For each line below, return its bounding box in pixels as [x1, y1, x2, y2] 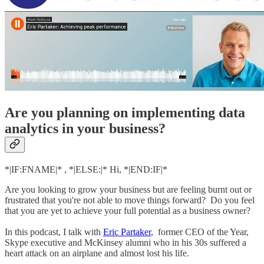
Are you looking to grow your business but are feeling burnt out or [5, 184, 252, 195]
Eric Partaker [103, 227, 151, 237]
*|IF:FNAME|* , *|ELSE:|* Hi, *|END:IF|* [5, 164, 167, 175]
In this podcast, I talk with [5, 227, 103, 237]
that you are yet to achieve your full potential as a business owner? [5, 206, 253, 216]
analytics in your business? [5, 121, 169, 137]
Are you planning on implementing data [5, 105, 245, 121]
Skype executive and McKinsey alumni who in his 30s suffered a [5, 237, 246, 248]
